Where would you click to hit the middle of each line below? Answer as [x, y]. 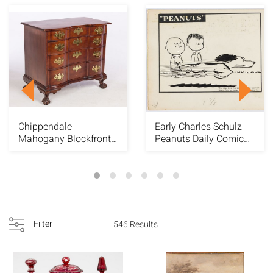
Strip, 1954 [178, 151]
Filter [43, 224]
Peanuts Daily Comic [199, 139]
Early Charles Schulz [198, 126]
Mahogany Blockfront [65, 139]
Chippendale [45, 126]
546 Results [135, 224]
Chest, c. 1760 [48, 151]
